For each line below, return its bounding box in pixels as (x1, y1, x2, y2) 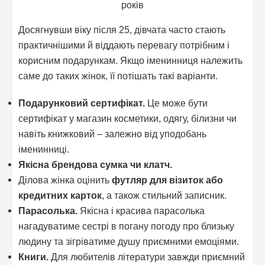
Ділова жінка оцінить (18, 174, 112, 185)
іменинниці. (18, 143, 70, 154)
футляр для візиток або (112, 174, 224, 185)
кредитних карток (18, 189, 102, 201)
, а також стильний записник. (102, 189, 227, 201)
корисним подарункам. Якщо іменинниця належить (18, 55, 243, 66)
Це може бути (147, 97, 208, 108)
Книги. (18, 251, 49, 262)
